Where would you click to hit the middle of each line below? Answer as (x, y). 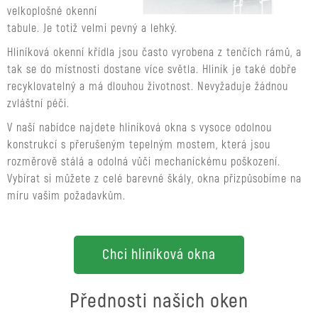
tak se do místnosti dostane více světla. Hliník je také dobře (152, 70)
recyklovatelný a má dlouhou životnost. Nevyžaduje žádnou (148, 87)
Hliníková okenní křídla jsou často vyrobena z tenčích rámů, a (154, 53)
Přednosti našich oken (159, 301)
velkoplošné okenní (52, 11)
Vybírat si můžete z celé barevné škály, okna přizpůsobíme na (154, 179)
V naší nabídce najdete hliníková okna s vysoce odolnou (139, 128)
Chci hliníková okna (159, 254)
